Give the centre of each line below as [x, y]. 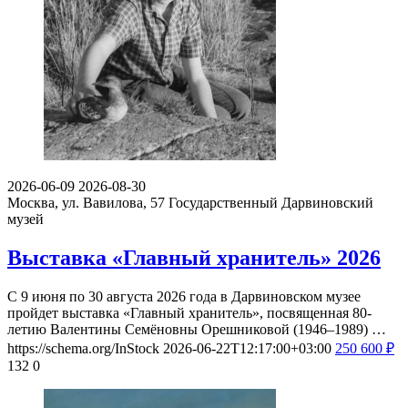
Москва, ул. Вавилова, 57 [88, 203]
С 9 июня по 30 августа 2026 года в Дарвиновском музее [184, 296]
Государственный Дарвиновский [271, 203]
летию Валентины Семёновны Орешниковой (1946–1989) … [197, 329]
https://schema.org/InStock [83, 348]
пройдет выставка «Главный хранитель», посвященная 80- [189, 312]
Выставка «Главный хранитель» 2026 [194, 257]
